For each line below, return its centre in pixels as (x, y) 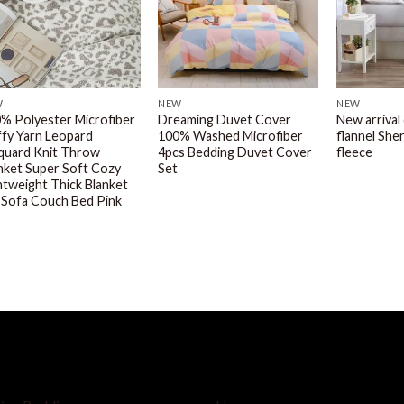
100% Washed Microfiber (231, 136)
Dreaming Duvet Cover (225, 119)
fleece (355, 152)
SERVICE (247, 351)
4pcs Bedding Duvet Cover (235, 152)
